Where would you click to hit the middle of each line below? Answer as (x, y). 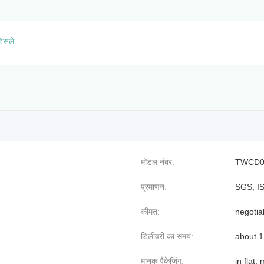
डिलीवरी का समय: (167, 236)
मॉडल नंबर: (158, 162)
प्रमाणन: (154, 187)
